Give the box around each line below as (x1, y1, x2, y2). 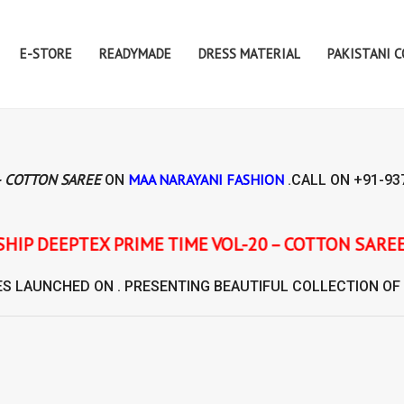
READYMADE (99, 45, 171, 62)
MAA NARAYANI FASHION (128, 170, 288, 188)
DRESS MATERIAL (198, 45, 300, 62)
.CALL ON (288, 171, 353, 188)
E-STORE (20, 45, 72, 62)
